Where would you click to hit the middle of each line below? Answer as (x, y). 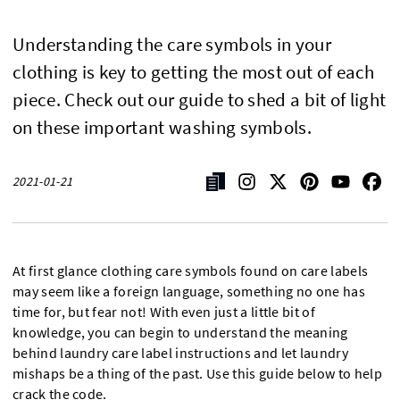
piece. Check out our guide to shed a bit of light (200, 100)
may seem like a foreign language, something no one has (189, 292)
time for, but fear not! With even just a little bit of (164, 312)
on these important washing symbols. (162, 127)
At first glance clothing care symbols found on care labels (191, 271)
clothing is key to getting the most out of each (194, 72)
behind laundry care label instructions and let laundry (181, 353)
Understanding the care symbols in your (172, 44)
